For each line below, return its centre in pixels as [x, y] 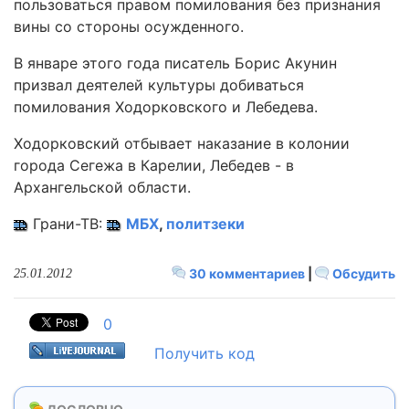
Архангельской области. [102, 187]
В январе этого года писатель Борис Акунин [175, 63]
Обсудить [362, 273]
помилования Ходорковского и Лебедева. [166, 107]
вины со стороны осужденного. [129, 26]
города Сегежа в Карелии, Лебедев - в [154, 165]
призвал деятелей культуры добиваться [159, 85]
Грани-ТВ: [68, 224]
